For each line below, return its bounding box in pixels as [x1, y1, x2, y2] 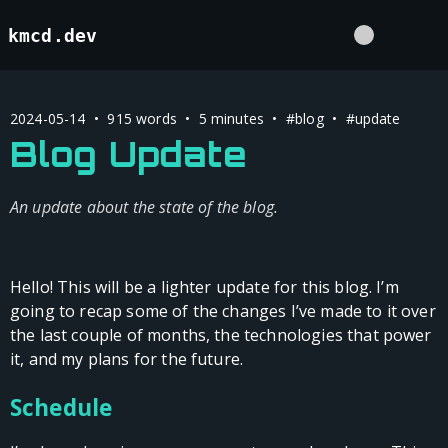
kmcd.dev [8, 24, 98, 46]
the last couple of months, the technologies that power [10, 323, 432, 346]
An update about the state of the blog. [10, 195, 279, 218]
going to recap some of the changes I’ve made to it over [10, 299, 436, 322]
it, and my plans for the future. [10, 347, 244, 370]
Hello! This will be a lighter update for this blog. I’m [10, 275, 399, 298]
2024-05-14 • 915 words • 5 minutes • [10, 109, 286, 128]
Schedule [10, 391, 113, 423]
